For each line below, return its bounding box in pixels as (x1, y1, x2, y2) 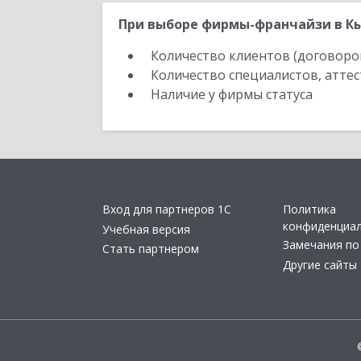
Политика (283, 201, 336, 218)
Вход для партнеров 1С (102, 201, 231, 218)
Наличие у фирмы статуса (151, 85, 316, 103)
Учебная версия (102, 221, 190, 237)
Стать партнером (102, 241, 199, 257)
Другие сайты (283, 256, 357, 272)
